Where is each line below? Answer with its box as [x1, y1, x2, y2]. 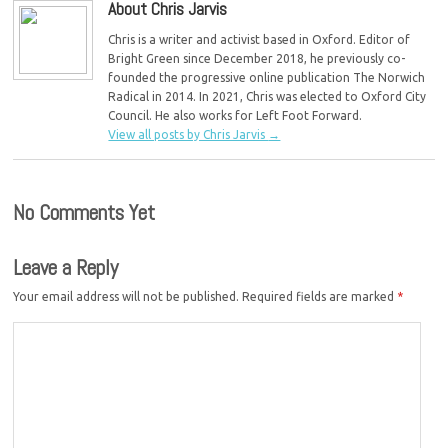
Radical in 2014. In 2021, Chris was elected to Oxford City [108, 90, 427, 104]
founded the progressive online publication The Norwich [108, 71, 426, 85]
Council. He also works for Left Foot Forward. [108, 109, 363, 123]
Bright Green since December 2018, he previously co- [108, 52, 406, 66]
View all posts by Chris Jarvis [108, 128, 269, 142]
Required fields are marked [242, 290, 398, 304]
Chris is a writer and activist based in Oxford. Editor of [108, 33, 411, 47]
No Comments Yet [13, 199, 156, 227]
